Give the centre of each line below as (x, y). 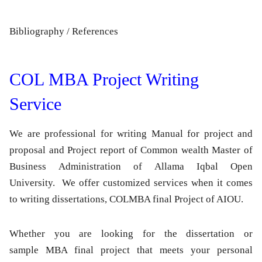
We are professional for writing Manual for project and (131, 134)
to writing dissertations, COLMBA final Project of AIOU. (126, 199)
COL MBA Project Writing (104, 80)
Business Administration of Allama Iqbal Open (131, 167)
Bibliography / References (64, 32)
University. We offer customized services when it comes (131, 183)
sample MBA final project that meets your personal (131, 250)
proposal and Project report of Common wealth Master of (131, 150)
